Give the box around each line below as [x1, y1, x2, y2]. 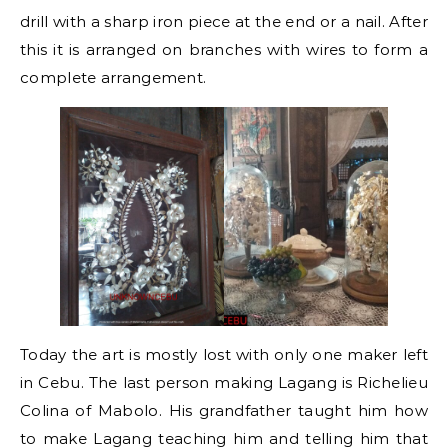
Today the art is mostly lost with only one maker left [20, 344, 428, 364]
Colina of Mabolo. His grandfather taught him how [20, 400, 428, 420]
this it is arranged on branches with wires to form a [20, 39, 428, 59]
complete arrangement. [20, 67, 207, 87]
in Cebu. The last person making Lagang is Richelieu [20, 372, 428, 392]
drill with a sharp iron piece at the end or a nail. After [20, 11, 428, 31]
